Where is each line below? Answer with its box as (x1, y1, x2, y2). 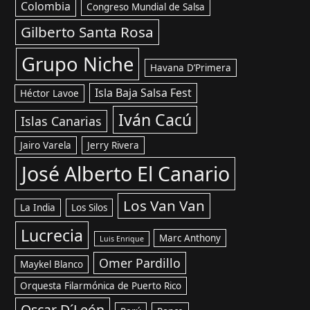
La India (20, 201, 56, 214)
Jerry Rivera (87, 139, 140, 152)
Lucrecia (21, 224, 84, 246)
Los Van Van (123, 196, 206, 215)
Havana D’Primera (149, 62, 231, 74)
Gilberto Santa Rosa (21, 22, 154, 42)
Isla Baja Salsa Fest (95, 85, 192, 100)
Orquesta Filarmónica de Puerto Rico (20, 280, 182, 292)
